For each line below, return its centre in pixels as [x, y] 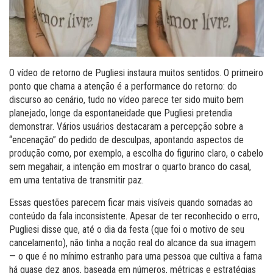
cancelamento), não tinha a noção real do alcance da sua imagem [133, 243]
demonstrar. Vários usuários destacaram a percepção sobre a [126, 126]
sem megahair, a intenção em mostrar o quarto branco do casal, [130, 167]
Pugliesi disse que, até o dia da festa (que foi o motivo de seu [127, 229]
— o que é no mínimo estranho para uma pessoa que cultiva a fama [136, 256]
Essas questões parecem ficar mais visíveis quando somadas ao [131, 203]
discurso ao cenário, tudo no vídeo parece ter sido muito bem [126, 100]
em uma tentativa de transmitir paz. [76, 180]
